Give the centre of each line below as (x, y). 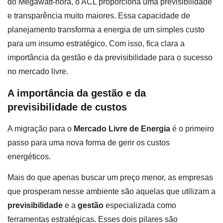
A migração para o (41, 128)
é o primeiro (192, 128)
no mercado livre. (38, 72)
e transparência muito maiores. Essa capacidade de (99, 16)
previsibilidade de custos (67, 107)
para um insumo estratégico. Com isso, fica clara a (96, 44)
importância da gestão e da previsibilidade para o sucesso (110, 58)
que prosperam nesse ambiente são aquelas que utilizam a (111, 192)
